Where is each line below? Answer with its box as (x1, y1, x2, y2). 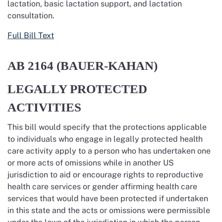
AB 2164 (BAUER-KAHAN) (7, 59, 161, 72)
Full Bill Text (7, 31, 54, 40)
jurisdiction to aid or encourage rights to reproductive (7, 170, 203, 179)
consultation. (7, 11, 56, 20)
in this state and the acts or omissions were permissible (7, 206, 210, 215)
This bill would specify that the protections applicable (7, 122, 207, 132)
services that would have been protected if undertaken (7, 194, 208, 203)
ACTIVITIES (7, 101, 81, 114)
